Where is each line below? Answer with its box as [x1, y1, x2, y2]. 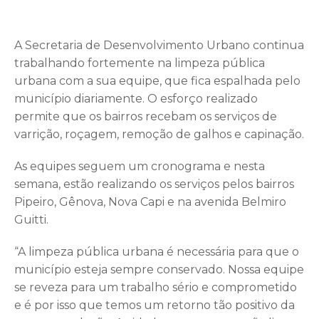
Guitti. [14, 212, 48, 226]
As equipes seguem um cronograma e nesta [14, 159, 265, 173]
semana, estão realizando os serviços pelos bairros [14, 177, 294, 191]
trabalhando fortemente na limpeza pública [14, 56, 265, 70]
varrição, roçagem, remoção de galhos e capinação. [14, 127, 304, 141]
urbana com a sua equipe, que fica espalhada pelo [14, 73, 300, 88]
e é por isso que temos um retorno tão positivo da [14, 298, 295, 312]
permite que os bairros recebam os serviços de [14, 109, 277, 123]
